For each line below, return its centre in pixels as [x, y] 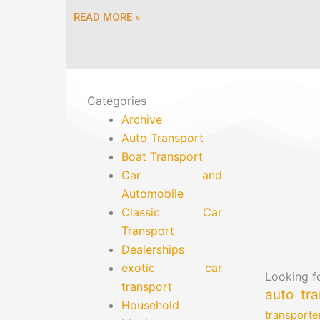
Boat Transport [162, 156]
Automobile [152, 193]
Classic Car [172, 212]
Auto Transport [162, 137]
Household [150, 305]
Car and [172, 175]
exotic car [172, 267]
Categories [117, 100]
